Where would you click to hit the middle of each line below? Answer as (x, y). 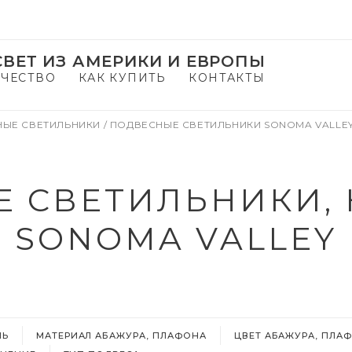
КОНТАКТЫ (227, 78)
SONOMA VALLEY (176, 238)
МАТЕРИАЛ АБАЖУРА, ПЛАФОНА (121, 335)
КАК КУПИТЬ (122, 78)
